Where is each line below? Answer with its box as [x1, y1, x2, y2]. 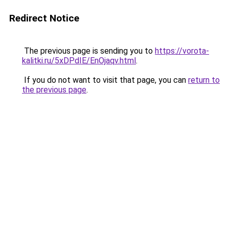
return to [188, 75, 220, 85]
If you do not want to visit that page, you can [22, 75, 188, 85]
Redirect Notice [9, 12, 79, 24]
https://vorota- [155, 46, 209, 56]
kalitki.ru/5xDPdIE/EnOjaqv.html [22, 56, 136, 65]
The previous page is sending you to [22, 46, 155, 56]
